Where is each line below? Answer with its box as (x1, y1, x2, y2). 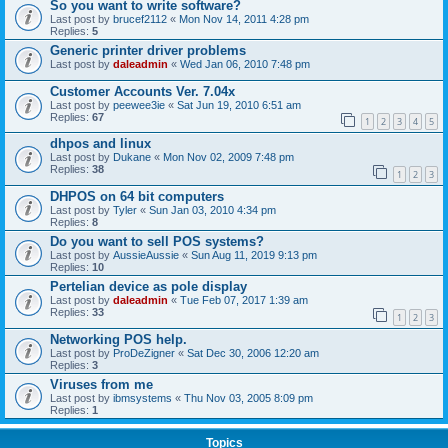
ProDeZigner (113, 346, 175, 359)
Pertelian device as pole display (50, 279, 247, 295)
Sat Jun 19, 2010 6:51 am (177, 98, 301, 111)
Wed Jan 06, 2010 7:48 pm (180, 57, 310, 70)
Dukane (113, 151, 151, 164)
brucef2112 (113, 12, 167, 25)
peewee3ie (113, 98, 165, 111)
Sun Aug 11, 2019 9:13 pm (191, 249, 317, 262)
